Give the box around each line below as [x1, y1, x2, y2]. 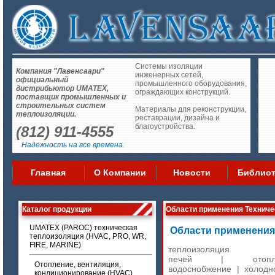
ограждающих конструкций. [135, 88, 230, 96]
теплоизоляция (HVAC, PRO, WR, [29, 232, 146, 241]
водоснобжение [168, 264, 231, 274]
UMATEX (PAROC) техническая [29, 223, 137, 232]
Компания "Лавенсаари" [16, 67, 104, 76]
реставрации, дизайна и [135, 114, 220, 122]
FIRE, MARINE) [29, 241, 81, 249]
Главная [31, 168, 66, 177]
